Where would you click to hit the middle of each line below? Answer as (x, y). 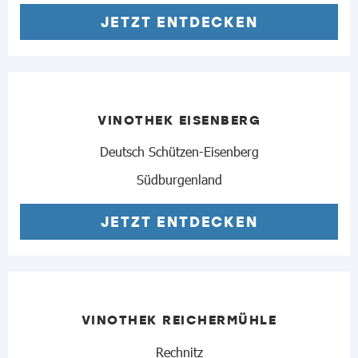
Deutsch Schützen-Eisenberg (179, 151)
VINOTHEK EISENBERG (179, 119)
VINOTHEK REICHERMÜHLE (179, 320)
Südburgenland (179, 179)
